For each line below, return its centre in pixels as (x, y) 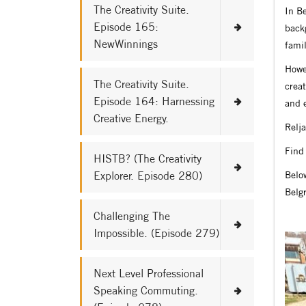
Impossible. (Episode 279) (156, 233)
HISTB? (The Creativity (148, 158)
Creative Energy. (131, 118)
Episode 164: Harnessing (154, 101)
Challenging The (132, 216)
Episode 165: (126, 27)
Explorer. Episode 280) (148, 176)
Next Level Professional (149, 273)
